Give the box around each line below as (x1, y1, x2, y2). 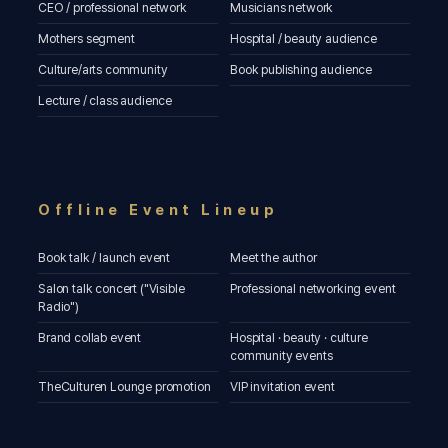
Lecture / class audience (38, 93, 173, 108)
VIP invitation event (230, 379, 335, 394)
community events (230, 348, 333, 363)
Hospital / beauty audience (230, 31, 377, 46)
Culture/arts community (38, 62, 168, 77)
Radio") (38, 299, 79, 314)
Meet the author (230, 250, 317, 265)
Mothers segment (38, 31, 135, 46)
